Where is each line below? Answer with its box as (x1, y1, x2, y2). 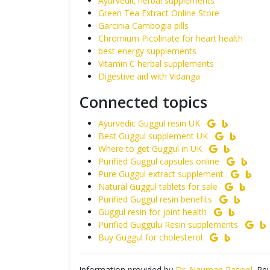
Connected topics (79, 92, 207, 113)
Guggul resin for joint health (98, 206, 207, 218)
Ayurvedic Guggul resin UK (98, 118, 200, 129)
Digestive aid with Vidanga (98, 71, 200, 82)
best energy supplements (98, 45, 196, 57)
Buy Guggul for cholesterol (98, 231, 202, 243)
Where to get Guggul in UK (98, 143, 202, 154)
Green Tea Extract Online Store (98, 7, 219, 19)
